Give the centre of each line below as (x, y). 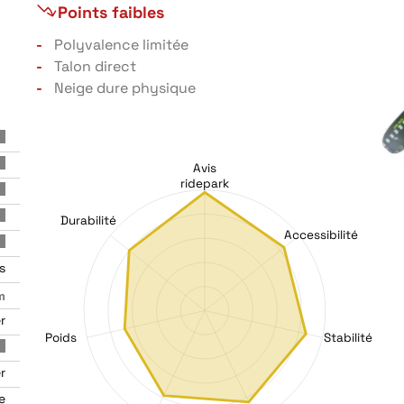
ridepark (205, 183)
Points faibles (111, 12)
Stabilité (348, 337)
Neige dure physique (125, 88)
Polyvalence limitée (121, 45)
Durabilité (88, 220)
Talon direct (95, 66)
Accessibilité (321, 235)
